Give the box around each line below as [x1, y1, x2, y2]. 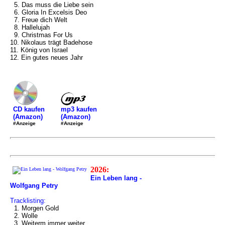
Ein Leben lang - [90, 174, 142, 182]
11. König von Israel [10, 46, 68, 54]
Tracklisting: [10, 197, 46, 204]
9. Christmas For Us [10, 31, 73, 39]
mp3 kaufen [61, 105, 97, 113]
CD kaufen [13, 105, 45, 113]
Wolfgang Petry [10, 182, 58, 189]
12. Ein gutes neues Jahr [10, 54, 83, 61]
